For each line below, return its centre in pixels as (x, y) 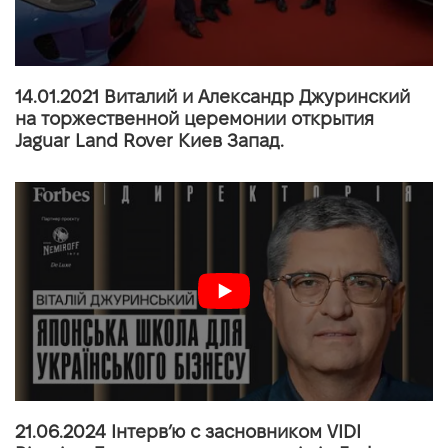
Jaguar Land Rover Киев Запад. (149, 140)
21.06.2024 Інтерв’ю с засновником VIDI (188, 432)
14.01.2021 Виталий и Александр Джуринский (212, 96)
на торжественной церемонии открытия (194, 118)
